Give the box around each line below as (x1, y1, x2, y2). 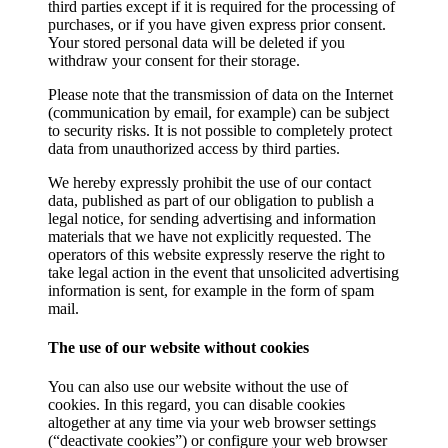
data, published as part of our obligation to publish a (48, 191, 374, 209)
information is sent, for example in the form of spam (48, 281, 374, 299)
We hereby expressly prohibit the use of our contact (48, 173, 371, 191)
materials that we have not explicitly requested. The (48, 227, 371, 245)
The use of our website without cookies (48, 339, 309, 357)
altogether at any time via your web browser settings (48, 414, 376, 432)
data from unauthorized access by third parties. (48, 139, 340, 157)
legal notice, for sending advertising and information (48, 209, 376, 227)
